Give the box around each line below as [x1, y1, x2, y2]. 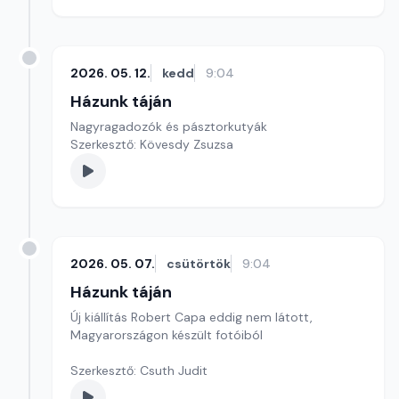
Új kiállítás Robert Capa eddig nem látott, [70, 309, 313, 325]
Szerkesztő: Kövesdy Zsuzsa [70, 136, 233, 152]
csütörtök [167, 256, 231, 272]
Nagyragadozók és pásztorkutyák [70, 118, 267, 134]
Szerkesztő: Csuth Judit [70, 362, 208, 379]
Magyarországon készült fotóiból [70, 327, 263, 343]
